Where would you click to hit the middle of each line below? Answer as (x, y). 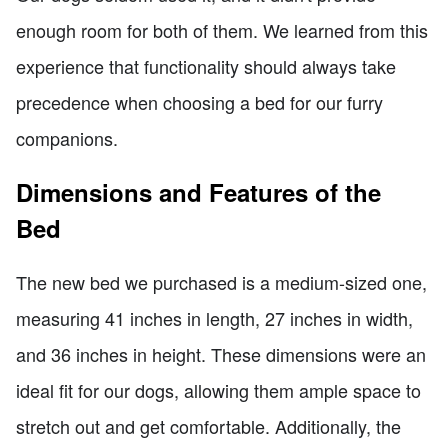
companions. (67, 137)
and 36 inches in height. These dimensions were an (221, 353)
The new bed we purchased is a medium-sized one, (221, 281)
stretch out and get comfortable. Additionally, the (208, 425)
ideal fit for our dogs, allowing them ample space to (218, 389)
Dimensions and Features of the (198, 191)
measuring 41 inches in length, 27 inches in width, (214, 317)
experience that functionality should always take (206, 65)
